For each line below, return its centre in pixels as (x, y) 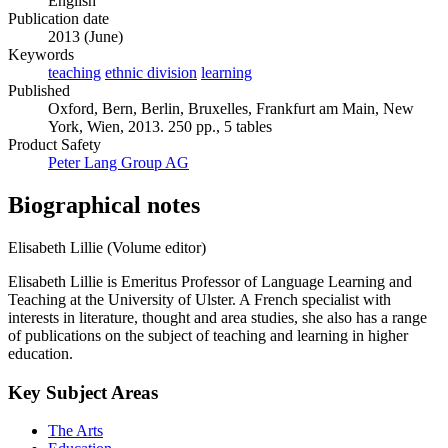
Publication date (58, 19)
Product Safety (54, 145)
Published (39, 91)
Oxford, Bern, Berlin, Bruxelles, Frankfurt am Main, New (231, 109)
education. (40, 353)
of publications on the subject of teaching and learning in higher (208, 335)
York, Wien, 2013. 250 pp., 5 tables (160, 127)
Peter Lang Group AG (118, 163)
